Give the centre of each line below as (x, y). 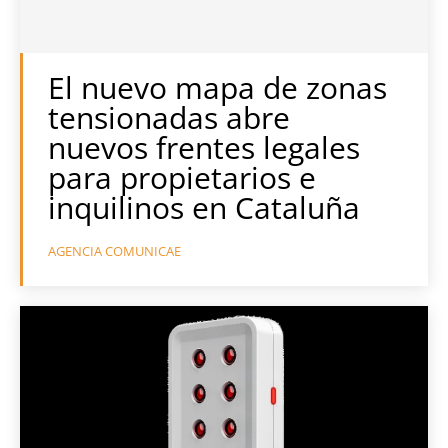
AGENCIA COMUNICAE (114, 251)
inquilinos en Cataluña (204, 207)
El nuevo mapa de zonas (217, 87)
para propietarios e (182, 177)
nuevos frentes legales (204, 147)
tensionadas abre (169, 117)
